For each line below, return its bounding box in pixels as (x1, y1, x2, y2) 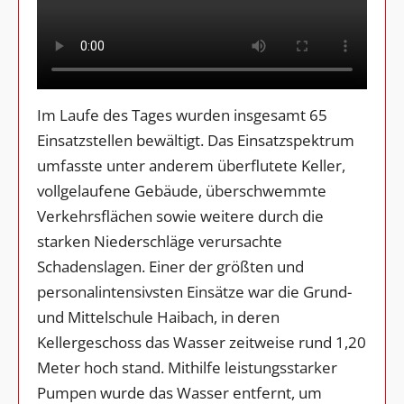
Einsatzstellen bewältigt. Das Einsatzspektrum (37, 130, 354, 151)
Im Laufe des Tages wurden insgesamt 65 (37, 105, 327, 126)
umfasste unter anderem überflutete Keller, (37, 155, 345, 177)
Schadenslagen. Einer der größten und (37, 256, 304, 278)
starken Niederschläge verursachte (37, 231, 282, 252)
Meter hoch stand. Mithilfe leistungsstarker (37, 357, 337, 379)
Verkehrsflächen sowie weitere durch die (37, 206, 324, 227)
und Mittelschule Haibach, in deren (37, 307, 280, 328)
